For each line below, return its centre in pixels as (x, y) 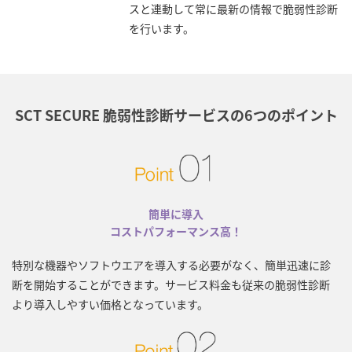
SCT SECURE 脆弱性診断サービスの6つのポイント (176, 115)
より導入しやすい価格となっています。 (110, 304)
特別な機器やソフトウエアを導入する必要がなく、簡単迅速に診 (171, 264)
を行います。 (162, 28)
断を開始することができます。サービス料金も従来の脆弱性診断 (171, 284)
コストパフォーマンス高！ (176, 231)
